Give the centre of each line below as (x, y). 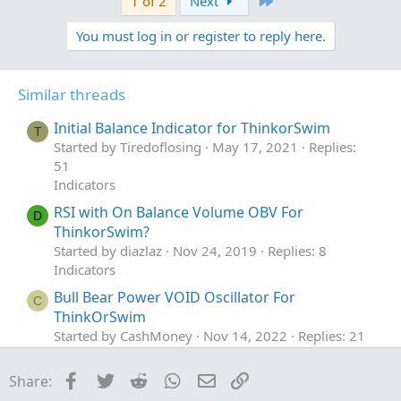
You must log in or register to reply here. (200, 35)
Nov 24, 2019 (215, 250)
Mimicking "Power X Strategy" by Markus (193, 383)
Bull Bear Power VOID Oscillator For (175, 298)
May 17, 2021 (255, 146)
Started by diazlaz (108, 250)
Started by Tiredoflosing (128, 146)
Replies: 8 (297, 250)
